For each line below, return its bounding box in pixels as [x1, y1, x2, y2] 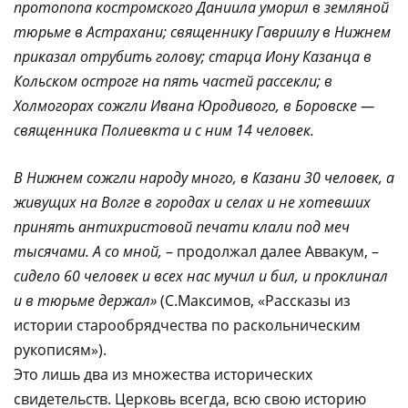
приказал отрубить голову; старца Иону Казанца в [14, 46, 372, 66]
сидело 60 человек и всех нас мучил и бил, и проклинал [14, 265, 388, 286]
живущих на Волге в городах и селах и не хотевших [14, 191, 371, 212]
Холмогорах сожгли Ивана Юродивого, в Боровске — [14, 95, 374, 116]
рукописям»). [14, 339, 107, 360]
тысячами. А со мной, [14, 240, 162, 261]
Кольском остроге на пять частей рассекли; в [14, 70, 332, 91]
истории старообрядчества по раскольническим [14, 314, 361, 335]
